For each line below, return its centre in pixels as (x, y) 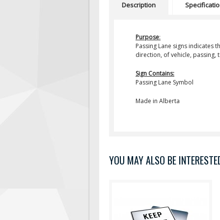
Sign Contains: (155, 73)
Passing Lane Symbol (165, 82)
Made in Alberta (158, 101)
